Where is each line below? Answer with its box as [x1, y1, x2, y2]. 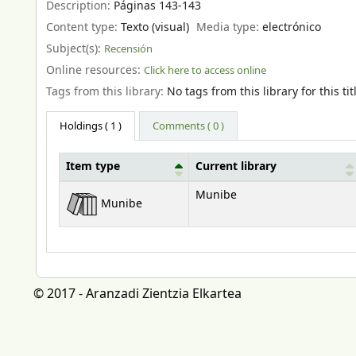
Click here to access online [144, 62, 266, 78]
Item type [66, 158, 120, 175]
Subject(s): [46, 40, 104, 57]
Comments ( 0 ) [153, 118, 225, 133]
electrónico [262, 19, 322, 37]
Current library [195, 158, 277, 175]
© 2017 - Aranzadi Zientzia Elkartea [33, 284, 242, 304]
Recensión [104, 41, 153, 56]
